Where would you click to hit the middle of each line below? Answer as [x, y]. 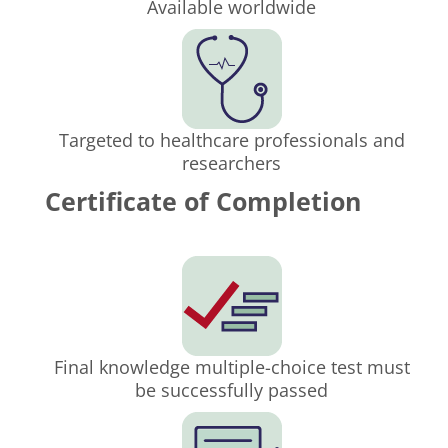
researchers [231, 163]
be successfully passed [231, 390]
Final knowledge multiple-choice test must [231, 367]
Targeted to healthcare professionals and [231, 140]
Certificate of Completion [203, 202]
